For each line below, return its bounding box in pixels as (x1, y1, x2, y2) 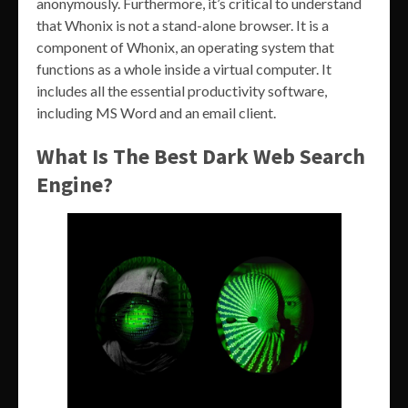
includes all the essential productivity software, (36, 82, 327, 100)
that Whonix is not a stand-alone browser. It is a (36, 16, 329, 35)
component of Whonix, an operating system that (36, 38, 334, 56)
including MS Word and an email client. (36, 104, 276, 122)
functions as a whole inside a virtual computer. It (36, 60, 331, 78)
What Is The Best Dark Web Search (36, 142, 365, 171)
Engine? (36, 170, 113, 199)
